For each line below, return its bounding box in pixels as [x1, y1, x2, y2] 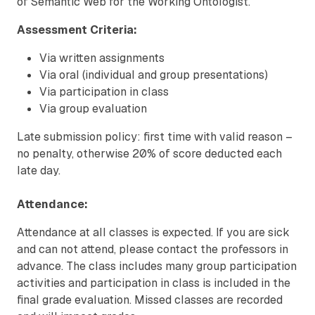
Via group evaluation [39, 101, 147, 117]
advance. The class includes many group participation [17, 259, 297, 274]
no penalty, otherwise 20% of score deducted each [17, 146, 282, 162]
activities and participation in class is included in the [17, 276, 290, 291]
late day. [17, 163, 60, 179]
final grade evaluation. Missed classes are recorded [17, 292, 283, 308]
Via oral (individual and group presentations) [39, 67, 268, 83]
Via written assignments [39, 51, 165, 66]
